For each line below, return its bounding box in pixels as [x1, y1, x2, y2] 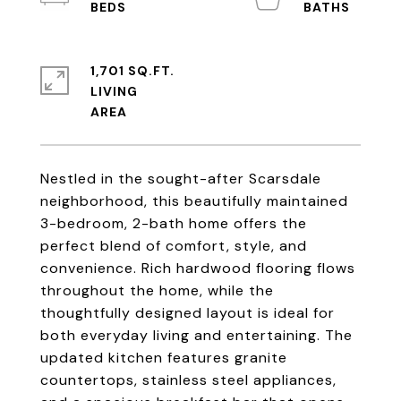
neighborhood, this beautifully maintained [40, 192, 348, 210]
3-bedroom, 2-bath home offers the [40, 214, 307, 233]
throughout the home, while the [40, 281, 274, 300]
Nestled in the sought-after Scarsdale [40, 169, 321, 188]
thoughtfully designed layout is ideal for [40, 303, 335, 322]
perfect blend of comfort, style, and [40, 236, 307, 255]
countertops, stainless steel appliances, [40, 371, 337, 389]
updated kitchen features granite [40, 348, 287, 367]
